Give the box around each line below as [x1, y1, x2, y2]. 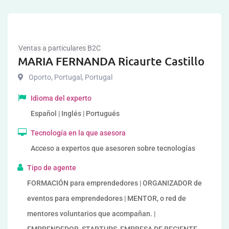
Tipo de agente [27, 164, 76, 172]
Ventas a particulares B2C [18, 44, 101, 52]
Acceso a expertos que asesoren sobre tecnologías [31, 144, 195, 152]
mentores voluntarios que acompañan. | [27, 210, 155, 218]
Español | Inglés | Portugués [31, 109, 120, 118]
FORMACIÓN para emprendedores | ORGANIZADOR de [27, 179, 202, 187]
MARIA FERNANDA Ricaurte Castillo [18, 54, 204, 68]
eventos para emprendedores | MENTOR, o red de [27, 194, 186, 202]
